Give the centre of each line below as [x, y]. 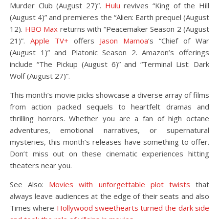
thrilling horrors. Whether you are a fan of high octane [109, 118]
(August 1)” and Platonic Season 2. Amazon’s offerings [109, 52]
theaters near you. [41, 165]
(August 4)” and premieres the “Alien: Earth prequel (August [109, 17]
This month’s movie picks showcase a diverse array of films [109, 95]
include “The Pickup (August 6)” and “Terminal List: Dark [109, 64]
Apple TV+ [49, 41]
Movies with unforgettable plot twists [120, 184]
